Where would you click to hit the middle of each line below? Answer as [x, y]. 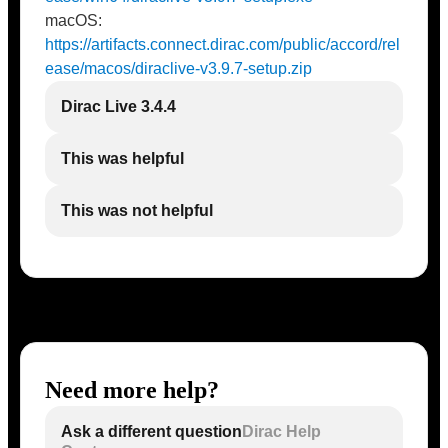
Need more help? [132, 390]
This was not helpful [137, 210]
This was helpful [122, 158]
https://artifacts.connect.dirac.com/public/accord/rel [222, 44]
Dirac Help [281, 431]
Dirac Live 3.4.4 [118, 106]
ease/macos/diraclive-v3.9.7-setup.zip [178, 68]
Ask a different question [151, 431]
